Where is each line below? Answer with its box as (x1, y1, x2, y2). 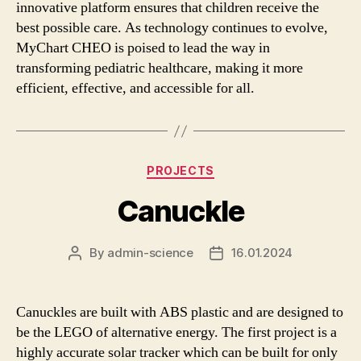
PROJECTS (147, 164, 214, 177)
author (73, 263, 112, 279)
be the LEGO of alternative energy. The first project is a (16, 322, 337, 342)
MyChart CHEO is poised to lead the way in (16, 39, 270, 57)
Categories (180, 159, 251, 176)
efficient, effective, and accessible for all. (16, 79, 255, 98)
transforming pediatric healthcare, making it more (16, 59, 303, 77)
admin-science (107, 244, 193, 260)
